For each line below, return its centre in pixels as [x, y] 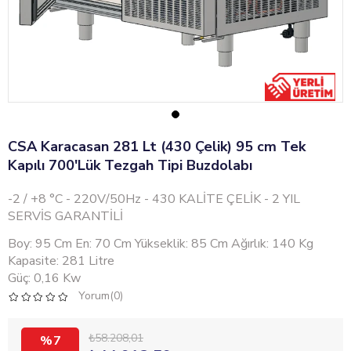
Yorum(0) [100, 296]
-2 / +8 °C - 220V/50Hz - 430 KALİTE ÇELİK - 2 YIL [154, 199]
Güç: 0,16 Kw [44, 279]
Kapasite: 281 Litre [61, 261]
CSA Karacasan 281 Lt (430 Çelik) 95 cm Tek [157, 147]
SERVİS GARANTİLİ [65, 217]
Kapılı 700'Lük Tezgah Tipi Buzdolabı [130, 166]
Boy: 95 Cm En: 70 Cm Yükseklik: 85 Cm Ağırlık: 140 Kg [161, 244]
